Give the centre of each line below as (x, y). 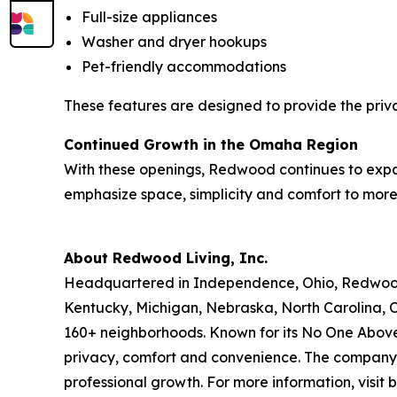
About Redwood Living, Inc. (166, 258)
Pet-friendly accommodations (186, 67)
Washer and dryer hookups (178, 42)
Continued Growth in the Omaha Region (211, 145)
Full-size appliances (151, 17)
